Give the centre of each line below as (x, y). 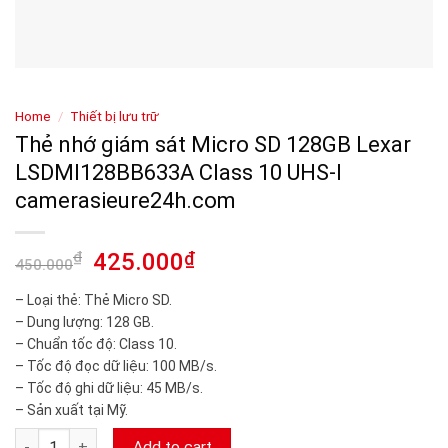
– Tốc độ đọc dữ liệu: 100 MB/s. (116, 365)
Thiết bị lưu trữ (115, 116)
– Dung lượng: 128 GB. (84, 321)
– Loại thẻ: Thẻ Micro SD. (93, 299)
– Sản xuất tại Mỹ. (71, 409)
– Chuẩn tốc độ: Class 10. (96, 343)
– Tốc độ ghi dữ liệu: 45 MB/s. (109, 387)
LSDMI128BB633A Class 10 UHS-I (178, 172)
